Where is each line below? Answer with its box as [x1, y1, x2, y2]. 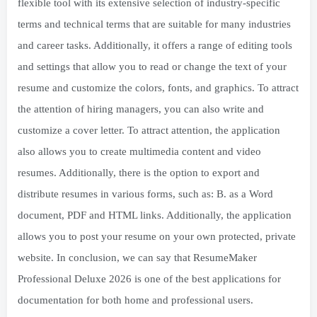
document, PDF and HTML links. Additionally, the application [18, 209, 292, 221]
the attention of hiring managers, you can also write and [18, 103, 264, 115]
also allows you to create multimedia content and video [18, 146, 261, 158]
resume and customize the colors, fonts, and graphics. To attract [18, 82, 299, 94]
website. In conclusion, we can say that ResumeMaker [18, 252, 257, 264]
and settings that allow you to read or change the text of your [18, 61, 287, 73]
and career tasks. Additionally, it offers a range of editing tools [18, 40, 292, 52]
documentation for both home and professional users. [18, 294, 253, 306]
